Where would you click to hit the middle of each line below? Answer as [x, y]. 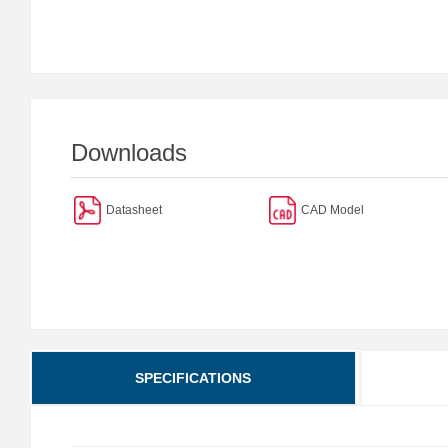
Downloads [129, 152]
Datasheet [134, 209]
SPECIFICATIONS [193, 378]
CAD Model [332, 209]
